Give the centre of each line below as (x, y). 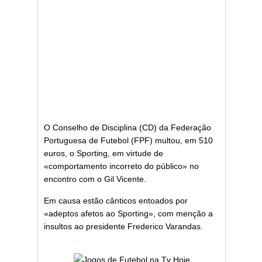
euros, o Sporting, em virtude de (104, 153)
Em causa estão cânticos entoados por (116, 201)
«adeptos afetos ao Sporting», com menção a (128, 213)
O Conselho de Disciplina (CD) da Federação (127, 127)
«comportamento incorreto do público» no (121, 166)
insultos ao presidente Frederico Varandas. (123, 226)
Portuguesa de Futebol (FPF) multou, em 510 (128, 140)
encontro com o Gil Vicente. (95, 179)
